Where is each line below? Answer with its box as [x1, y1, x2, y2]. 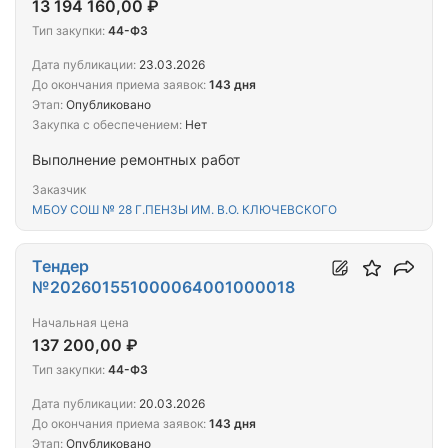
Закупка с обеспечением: [32, 117, 182, 133]
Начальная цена [32, 315, 129, 331]
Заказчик [32, 182, 86, 198]
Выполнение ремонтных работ [32, 151, 240, 169]
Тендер [32, 256, 89, 277]
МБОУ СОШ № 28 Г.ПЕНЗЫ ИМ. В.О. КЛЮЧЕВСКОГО [32, 202, 337, 218]
